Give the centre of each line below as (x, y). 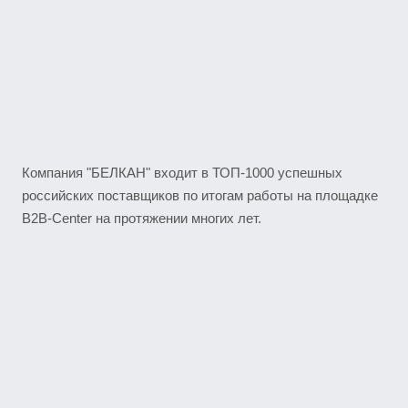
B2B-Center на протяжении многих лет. (142, 218)
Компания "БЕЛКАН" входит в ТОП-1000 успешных (182, 173)
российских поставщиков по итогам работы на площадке (200, 195)
